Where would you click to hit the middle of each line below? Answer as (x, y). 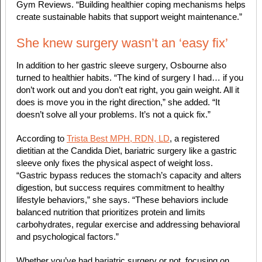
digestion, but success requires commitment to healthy (120, 188)
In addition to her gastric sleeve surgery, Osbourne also (121, 65)
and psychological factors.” (67, 237)
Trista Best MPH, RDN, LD (118, 139)
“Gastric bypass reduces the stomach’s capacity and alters (129, 175)
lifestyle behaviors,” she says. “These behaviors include (122, 200)
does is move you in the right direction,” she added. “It (118, 102)
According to (41, 139)
